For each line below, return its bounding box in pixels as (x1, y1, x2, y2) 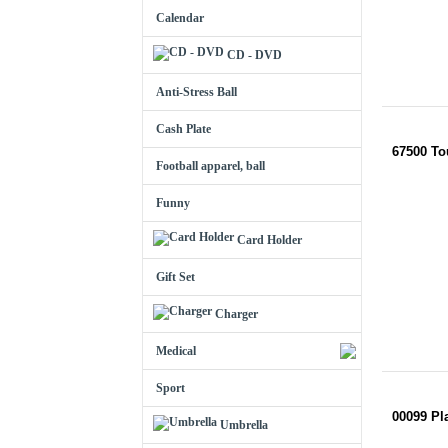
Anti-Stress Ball (156, 85, 237, 99)
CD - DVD (227, 48, 282, 62)
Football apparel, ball (156, 159, 265, 173)
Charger (215, 307, 258, 321)
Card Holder (237, 233, 302, 247)
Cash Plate (156, 122, 211, 136)
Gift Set (156, 270, 195, 284)
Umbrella (220, 418, 268, 432)
